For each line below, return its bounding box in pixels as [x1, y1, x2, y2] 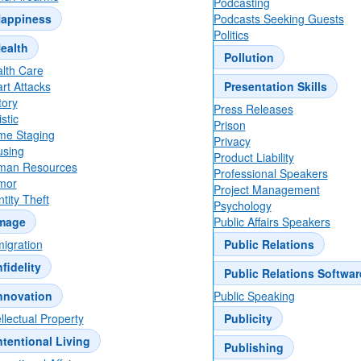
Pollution [223, 49, 274, 66]
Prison [213, 117, 246, 134]
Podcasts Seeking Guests [213, 10, 344, 27]
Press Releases [213, 101, 293, 118]
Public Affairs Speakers [213, 214, 330, 230]
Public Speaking [213, 288, 295, 305]
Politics [213, 27, 249, 44]
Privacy [213, 133, 251, 150]
